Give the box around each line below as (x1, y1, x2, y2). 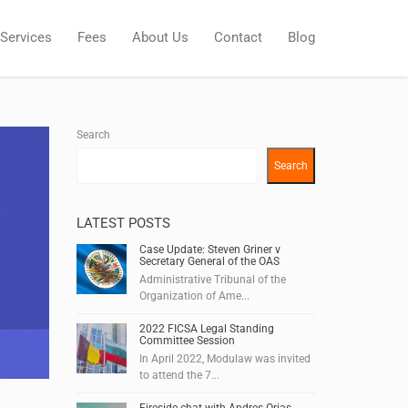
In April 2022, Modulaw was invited (138, 352, 311, 365)
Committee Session (138, 334, 235, 347)
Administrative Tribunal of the (138, 273, 286, 286)
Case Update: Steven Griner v (138, 243, 280, 256)
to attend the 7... (138, 369, 219, 382)
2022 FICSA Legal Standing (138, 322, 274, 335)
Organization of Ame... (138, 290, 250, 302)
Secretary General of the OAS (138, 255, 280, 268)
